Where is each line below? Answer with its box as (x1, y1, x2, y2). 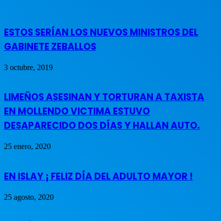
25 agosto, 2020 (4, 192, 54, 201)
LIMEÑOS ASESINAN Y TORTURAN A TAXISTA (4, 90, 204, 104)
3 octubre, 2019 (4, 63, 53, 72)
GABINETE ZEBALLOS (4, 39, 96, 53)
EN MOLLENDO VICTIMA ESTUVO (4, 105, 150, 118)
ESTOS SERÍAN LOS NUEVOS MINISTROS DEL (4, 25, 198, 39)
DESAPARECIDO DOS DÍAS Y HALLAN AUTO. (4, 119, 200, 133)
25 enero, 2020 (4, 142, 51, 151)
